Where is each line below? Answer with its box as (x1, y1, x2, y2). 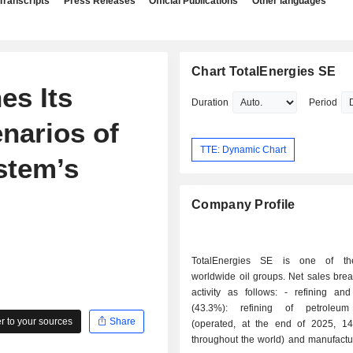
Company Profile (191, 198, 295, 212)
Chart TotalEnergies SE (191, 65, 336, 78)
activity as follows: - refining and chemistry (191, 287, 285, 299)
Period (309, 97, 338, 108)
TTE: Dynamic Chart (200, 143, 287, 155)
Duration (191, 97, 229, 108)
